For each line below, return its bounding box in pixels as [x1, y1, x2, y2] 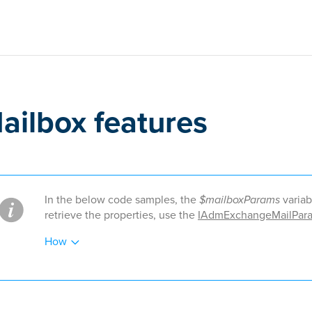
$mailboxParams [199, 192, 280, 208]
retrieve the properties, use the [45, 207, 198, 223]
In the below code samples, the [45, 192, 199, 208]
